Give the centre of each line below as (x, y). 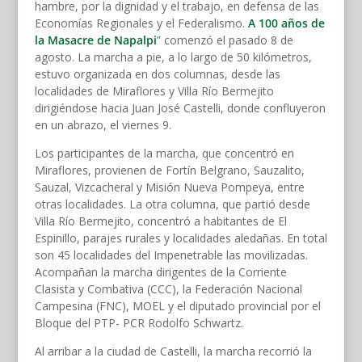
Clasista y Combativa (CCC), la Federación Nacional (168, 289)
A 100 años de (286, 23)
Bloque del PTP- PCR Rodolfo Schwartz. (139, 323)
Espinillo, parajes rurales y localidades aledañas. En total (181, 238)
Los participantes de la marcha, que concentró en (164, 154)
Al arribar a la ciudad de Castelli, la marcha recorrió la (173, 351)
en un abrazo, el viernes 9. (103, 125)
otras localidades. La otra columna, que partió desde (172, 204)
